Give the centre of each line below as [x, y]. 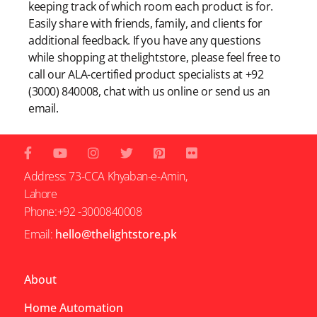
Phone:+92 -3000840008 [83, 211]
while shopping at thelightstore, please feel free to [155, 58]
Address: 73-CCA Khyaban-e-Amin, [106, 176]
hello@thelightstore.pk [116, 234]
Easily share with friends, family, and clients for [146, 24]
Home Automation [74, 307]
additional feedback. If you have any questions [145, 41]
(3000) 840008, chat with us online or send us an [149, 92]
